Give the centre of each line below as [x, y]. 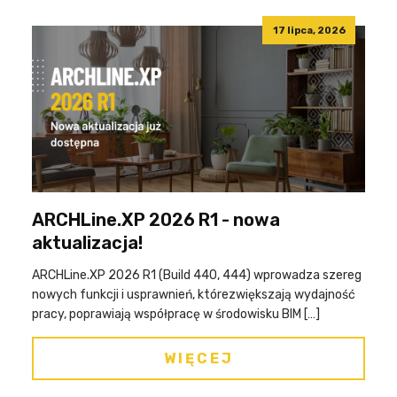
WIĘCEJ [198, 358]
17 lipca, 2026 [309, 30]
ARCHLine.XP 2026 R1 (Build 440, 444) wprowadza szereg [197, 275]
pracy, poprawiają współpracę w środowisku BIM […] [176, 314]
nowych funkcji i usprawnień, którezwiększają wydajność [194, 295]
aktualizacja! [87, 243]
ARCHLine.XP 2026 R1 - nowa [156, 220]
